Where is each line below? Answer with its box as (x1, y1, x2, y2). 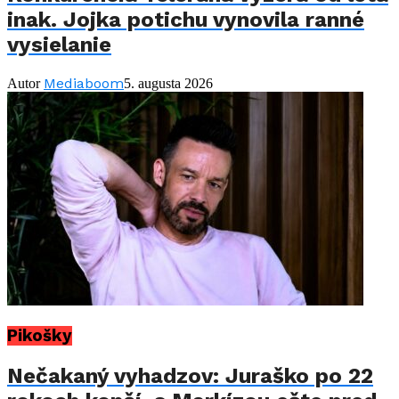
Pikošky (7, 325, 72, 346)
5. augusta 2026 (124, 76, 213, 92)
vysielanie (7, 32, 111, 58)
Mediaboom (44, 75, 124, 93)
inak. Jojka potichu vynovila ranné (7, 7, 364, 33)
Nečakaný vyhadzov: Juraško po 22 (7, 362, 373, 388)
